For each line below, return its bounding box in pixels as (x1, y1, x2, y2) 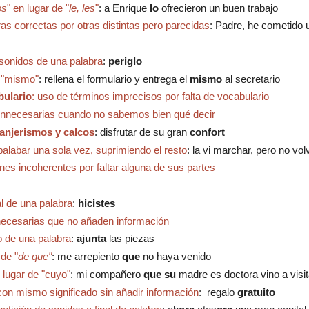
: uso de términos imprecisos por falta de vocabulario (31, 90, 269, 103)
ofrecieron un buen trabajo (158, 1, 278, 14)
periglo (108, 54, 142, 67)
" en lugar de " (6, 1, 69, 14)
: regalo (198, 286, 237, 298)
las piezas (108, 232, 154, 245)
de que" (17, 250, 52, 263)
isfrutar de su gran (105, 126, 190, 138)
